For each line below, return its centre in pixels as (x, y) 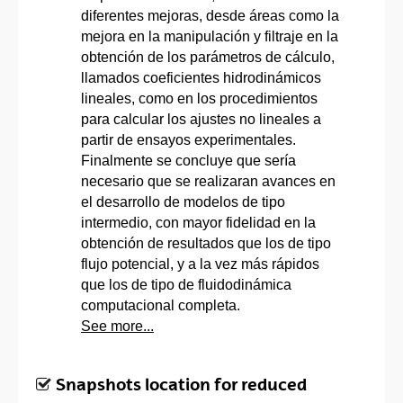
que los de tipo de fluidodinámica (186, 284)
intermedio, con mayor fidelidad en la (198, 222)
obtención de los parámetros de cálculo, (208, 57)
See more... (117, 326)
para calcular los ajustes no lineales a (201, 119)
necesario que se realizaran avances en (208, 181)
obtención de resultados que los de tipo (206, 243)
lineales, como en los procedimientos (199, 98)
